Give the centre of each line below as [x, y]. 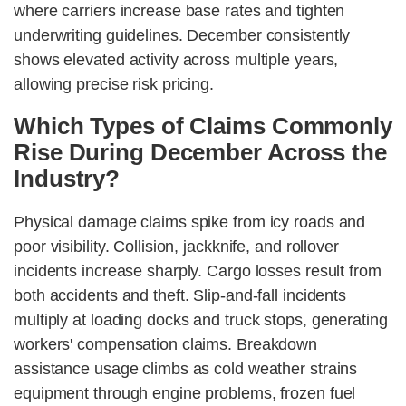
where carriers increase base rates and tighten [179, 11]
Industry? [67, 179]
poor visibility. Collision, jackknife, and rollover [176, 247]
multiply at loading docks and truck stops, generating [201, 320]
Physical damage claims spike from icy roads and [190, 222]
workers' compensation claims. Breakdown [166, 345]
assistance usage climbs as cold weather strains [186, 369]
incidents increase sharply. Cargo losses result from [198, 271]
